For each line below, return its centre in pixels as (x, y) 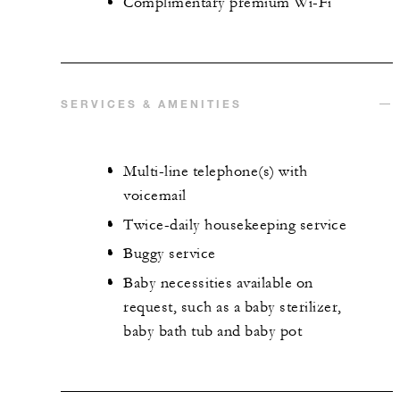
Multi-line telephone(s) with (215, 172)
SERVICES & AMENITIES (151, 104)
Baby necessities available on (218, 283)
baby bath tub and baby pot (212, 331)
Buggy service (170, 254)
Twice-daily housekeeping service (235, 225)
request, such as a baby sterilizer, (233, 307)
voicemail (155, 196)
